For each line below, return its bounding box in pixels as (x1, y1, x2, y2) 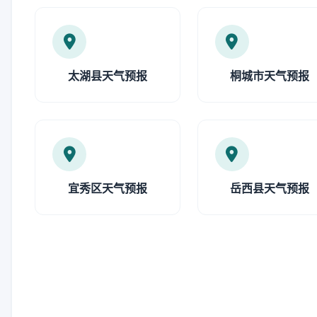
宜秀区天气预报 (67, 181, 147, 195)
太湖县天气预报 (67, 69, 147, 83)
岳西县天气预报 (230, 181, 310, 195)
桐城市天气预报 (230, 69, 310, 83)
